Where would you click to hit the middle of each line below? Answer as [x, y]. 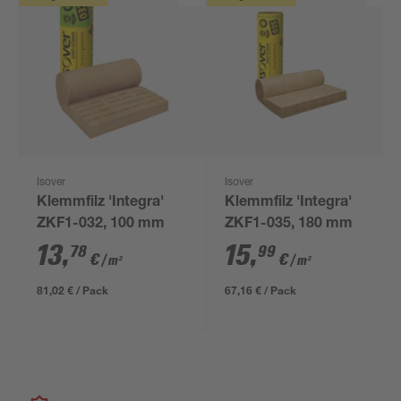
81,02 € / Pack [73, 290]
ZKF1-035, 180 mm [289, 225]
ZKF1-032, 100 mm [101, 225]
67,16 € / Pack [261, 290]
